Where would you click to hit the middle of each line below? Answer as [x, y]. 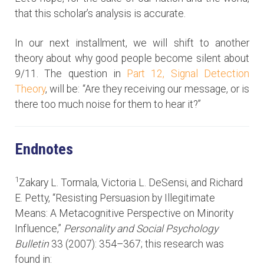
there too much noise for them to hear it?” [108, 105]
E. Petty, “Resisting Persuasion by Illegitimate [115, 198]
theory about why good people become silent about [132, 59]
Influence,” [39, 229]
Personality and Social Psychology [141, 229]
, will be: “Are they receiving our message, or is [147, 89]
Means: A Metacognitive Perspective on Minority [124, 214]
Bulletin [32, 244]
